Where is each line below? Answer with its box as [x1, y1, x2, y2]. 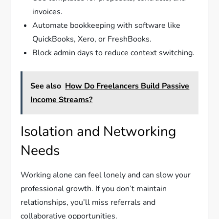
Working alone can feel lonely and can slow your [21, 170, 191, 181]
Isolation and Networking [21, 122, 176, 141]
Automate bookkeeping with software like [32, 20, 181, 31]
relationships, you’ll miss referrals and [21, 197, 156, 208]
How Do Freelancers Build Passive [65, 81, 190, 92]
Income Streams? [30, 94, 93, 106]
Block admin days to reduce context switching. [32, 47, 195, 59]
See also [30, 81, 62, 92]
